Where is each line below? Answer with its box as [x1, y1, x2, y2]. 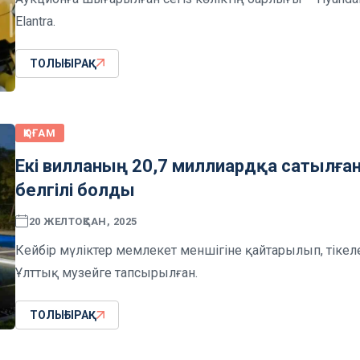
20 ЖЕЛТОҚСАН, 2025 [28, 215, 137, 227]
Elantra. [15, 13, 55, 29]
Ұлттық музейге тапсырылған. [15, 265, 198, 281]
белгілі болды [15, 180, 135, 201]
